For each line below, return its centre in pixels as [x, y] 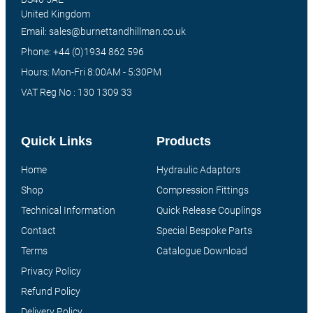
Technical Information [68, 210]
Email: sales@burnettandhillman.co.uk [103, 32]
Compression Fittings [203, 190]
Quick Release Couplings [209, 210]
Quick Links [56, 141]
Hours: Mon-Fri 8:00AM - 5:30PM [91, 72]
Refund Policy [50, 291]
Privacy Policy [51, 271]
